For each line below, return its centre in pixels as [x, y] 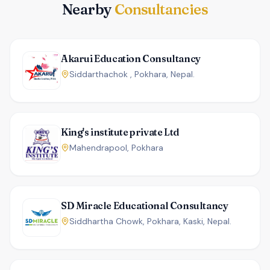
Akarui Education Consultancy [131, 58]
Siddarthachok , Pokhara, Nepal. [132, 74]
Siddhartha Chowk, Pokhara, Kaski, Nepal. [150, 221]
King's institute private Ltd [120, 132]
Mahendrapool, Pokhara [116, 148]
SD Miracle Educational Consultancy [145, 206]
